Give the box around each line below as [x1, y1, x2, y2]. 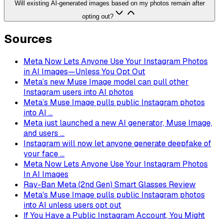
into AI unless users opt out [23, 200, 121, 210]
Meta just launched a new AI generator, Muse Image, [23, 118, 212, 128]
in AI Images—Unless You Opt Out [23, 66, 145, 77]
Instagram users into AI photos [23, 87, 133, 97]
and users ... [23, 128, 65, 138]
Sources [4, 31, 52, 47]
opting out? [82, 13, 113, 21]
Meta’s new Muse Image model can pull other [23, 77, 189, 87]
